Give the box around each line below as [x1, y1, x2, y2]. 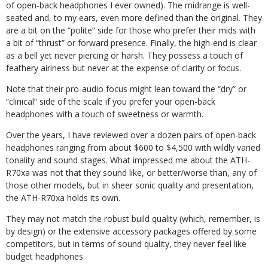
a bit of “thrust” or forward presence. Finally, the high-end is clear [6, 37, 257, 48]
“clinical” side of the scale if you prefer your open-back [6, 96, 215, 107]
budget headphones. [6, 251, 85, 262]
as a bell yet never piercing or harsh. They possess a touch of [6, 50, 243, 61]
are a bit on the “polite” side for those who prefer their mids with [6, 25, 255, 36]
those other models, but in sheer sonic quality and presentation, [6, 179, 254, 191]
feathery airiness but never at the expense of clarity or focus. [6, 62, 241, 74]
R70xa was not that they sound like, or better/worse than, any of [6, 167, 257, 178]
